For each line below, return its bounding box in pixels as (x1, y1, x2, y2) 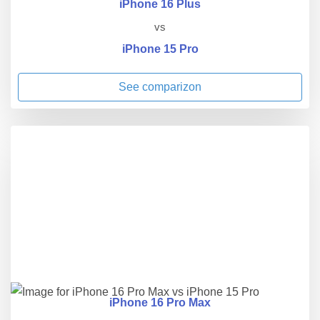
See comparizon (119, 81, 201, 94)
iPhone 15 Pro (121, 43, 199, 56)
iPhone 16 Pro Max (109, 296, 211, 309)
